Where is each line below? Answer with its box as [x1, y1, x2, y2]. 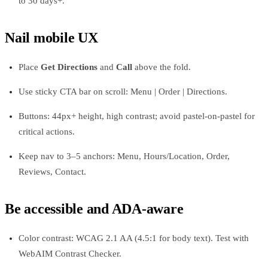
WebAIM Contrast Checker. [18, 248, 121, 258]
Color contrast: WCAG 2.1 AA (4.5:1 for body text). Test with [18, 233, 249, 243]
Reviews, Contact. [18, 166, 86, 176]
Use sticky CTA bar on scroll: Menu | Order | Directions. [18, 86, 227, 96]
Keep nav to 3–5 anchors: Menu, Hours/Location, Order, [18, 151, 230, 161]
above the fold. [132, 62, 191, 72]
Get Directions [40, 62, 98, 72]
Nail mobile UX [5, 29, 98, 45]
